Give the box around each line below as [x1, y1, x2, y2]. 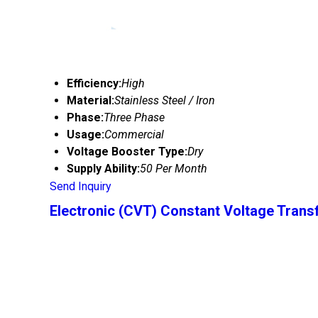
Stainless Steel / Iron [114, 94, 215, 107]
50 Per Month [140, 162, 207, 175]
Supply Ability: [67, 162, 140, 175]
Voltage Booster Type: [67, 145, 187, 158]
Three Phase [104, 111, 165, 124]
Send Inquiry [50, 180, 111, 193]
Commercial [104, 128, 164, 141]
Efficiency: [67, 77, 121, 90]
